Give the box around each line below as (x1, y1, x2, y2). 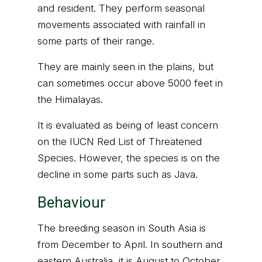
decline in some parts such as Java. (37, 168, 198, 180)
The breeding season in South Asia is (37, 222, 206, 234)
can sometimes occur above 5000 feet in (37, 77, 223, 89)
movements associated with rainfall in (37, 19, 205, 30)
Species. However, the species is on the (37, 152, 220, 164)
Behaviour (37, 194, 105, 211)
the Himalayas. (37, 94, 103, 105)
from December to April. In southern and (37, 239, 222, 250)
